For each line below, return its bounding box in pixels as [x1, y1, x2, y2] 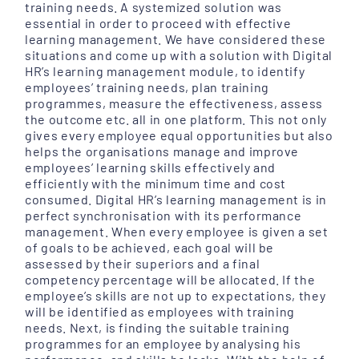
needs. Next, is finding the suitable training [25, 320, 291, 336]
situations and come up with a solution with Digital [25, 47, 333, 63]
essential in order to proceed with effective [25, 15, 292, 31]
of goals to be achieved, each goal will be [25, 240, 275, 256]
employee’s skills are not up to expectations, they [25, 288, 326, 304]
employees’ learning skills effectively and [25, 159, 276, 175]
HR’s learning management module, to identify [25, 63, 305, 79]
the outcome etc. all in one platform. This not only [25, 111, 327, 127]
